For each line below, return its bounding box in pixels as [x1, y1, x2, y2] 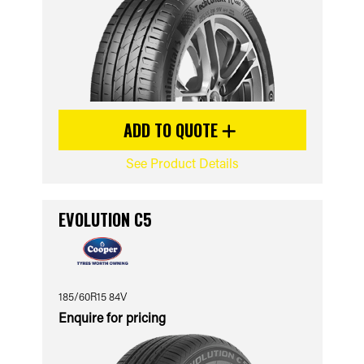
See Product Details [125, 154, 239, 171]
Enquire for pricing [58, 309, 166, 326]
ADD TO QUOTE [123, 118, 222, 142]
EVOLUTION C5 [58, 207, 152, 232]
